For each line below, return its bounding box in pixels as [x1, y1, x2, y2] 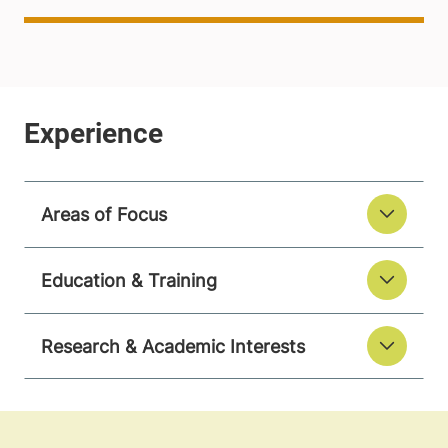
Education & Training [41, 269, 217, 291]
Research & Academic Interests [41, 335, 305, 357]
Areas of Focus [41, 203, 167, 225]
